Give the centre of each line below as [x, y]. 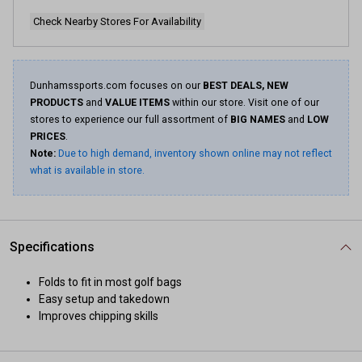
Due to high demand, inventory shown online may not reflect [195, 154]
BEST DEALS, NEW [246, 86]
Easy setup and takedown [104, 299]
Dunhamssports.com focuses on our [116, 86]
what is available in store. [87, 170]
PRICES [48, 137]
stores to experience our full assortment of [130, 120]
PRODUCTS [57, 103]
